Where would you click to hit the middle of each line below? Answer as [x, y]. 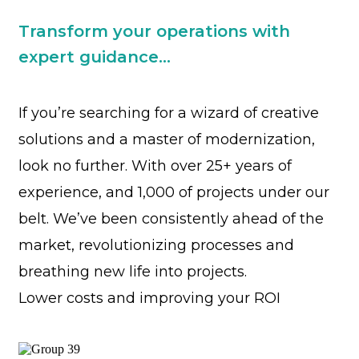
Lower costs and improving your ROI [149, 298]
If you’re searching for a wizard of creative [169, 113]
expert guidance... [95, 57]
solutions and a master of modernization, [167, 139]
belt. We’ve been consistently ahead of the [171, 219]
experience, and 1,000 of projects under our [174, 192]
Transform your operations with [154, 31]
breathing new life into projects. [133, 272]
